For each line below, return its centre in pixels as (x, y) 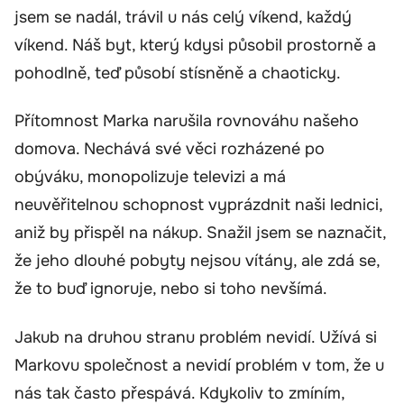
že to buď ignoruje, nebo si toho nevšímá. (171, 289)
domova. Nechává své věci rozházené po (170, 149)
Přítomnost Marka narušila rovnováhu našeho (187, 121)
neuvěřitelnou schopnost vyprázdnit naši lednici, (198, 205)
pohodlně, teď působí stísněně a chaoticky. (178, 73)
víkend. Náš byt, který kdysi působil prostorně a (195, 45)
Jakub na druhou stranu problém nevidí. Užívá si (196, 337)
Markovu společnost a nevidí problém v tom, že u (199, 365)
